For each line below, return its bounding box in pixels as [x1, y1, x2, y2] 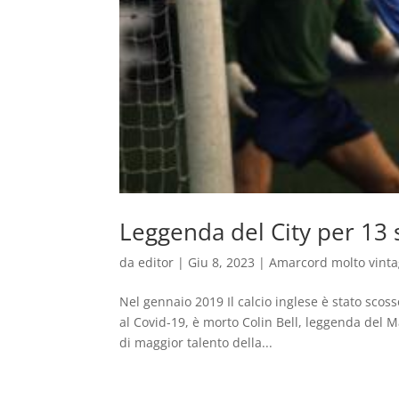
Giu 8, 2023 [188, 254, 256, 272]
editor [138, 254, 175, 272]
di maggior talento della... [119, 334, 273, 352]
